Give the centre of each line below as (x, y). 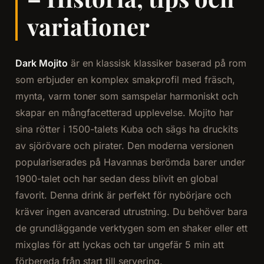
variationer (88, 27)
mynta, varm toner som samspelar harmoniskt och (126, 96)
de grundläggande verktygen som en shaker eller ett (131, 228)
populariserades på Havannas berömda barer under (130, 162)
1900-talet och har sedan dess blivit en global (116, 179)
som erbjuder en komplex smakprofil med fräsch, (125, 80)
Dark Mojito (41, 63)
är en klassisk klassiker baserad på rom (157, 63)
